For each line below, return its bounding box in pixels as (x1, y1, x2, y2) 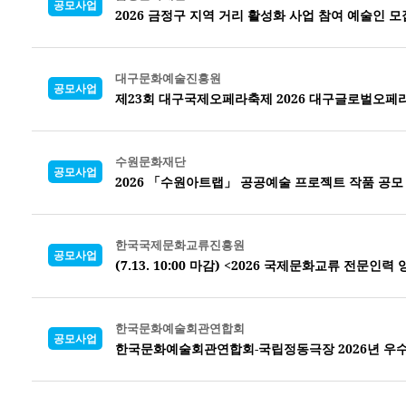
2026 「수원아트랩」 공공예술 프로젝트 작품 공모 (115, 172, 403, 190)
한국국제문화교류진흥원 (115, 236, 245, 253)
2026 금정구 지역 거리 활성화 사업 (115, 5, 318, 24)
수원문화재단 (115, 152, 186, 169)
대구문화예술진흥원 (115, 69, 221, 86)
